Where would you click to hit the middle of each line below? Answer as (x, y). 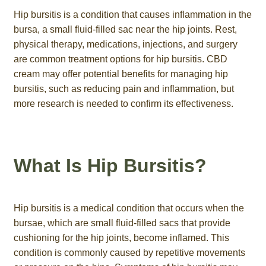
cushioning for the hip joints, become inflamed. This (121, 237)
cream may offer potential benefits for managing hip (121, 74)
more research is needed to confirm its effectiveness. (123, 103)
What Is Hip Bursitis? (110, 165)
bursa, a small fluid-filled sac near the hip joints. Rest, (125, 29)
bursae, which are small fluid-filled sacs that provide (122, 223)
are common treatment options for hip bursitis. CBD (120, 59)
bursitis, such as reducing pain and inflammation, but (123, 88)
